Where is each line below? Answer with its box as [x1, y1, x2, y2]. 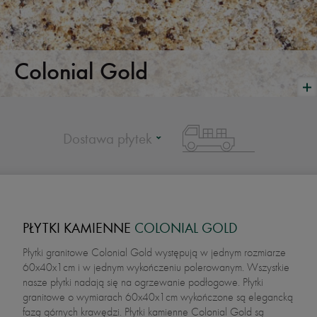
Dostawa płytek [62, 129, 152, 147]
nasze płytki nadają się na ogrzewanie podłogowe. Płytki [23, 277, 263, 288]
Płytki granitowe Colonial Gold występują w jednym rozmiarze [23, 247, 286, 258]
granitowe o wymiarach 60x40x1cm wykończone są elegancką [23, 292, 293, 303]
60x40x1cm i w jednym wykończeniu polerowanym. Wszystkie [23, 262, 289, 273]
